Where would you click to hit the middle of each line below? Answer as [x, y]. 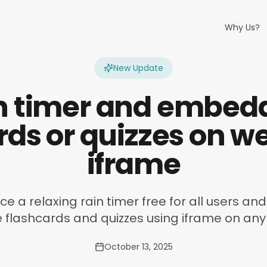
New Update [138, 68]
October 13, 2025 [138, 247]
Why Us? [242, 27]
